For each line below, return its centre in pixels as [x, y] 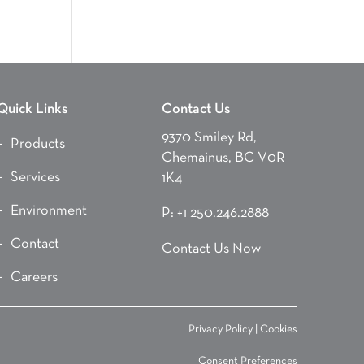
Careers [35, 277]
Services [36, 177]
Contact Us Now [211, 249]
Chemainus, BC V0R [223, 158]
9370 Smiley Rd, [209, 137]
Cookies [278, 329]
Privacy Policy [220, 329]
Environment [49, 210]
